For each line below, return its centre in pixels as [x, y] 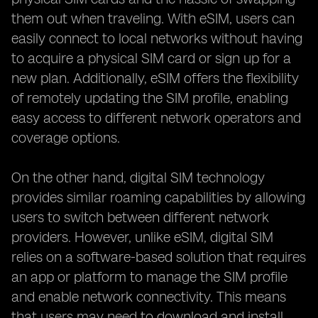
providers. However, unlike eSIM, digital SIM [142, 237]
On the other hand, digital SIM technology [138, 177]
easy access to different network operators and [156, 118]
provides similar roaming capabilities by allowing [158, 197]
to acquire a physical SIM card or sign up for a [151, 58]
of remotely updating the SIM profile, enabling [150, 98]
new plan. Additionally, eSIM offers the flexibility [155, 78]
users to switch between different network [140, 217]
